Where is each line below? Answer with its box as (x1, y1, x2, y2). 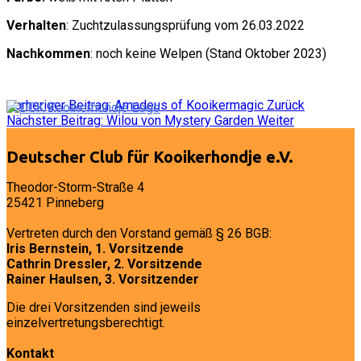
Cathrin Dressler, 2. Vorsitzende (6, 256, 202, 272)
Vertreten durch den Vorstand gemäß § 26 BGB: (6, 226, 272, 241)
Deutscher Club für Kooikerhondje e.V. (6, 147, 293, 166)
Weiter (257, 113, 294, 128)
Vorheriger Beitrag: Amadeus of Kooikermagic (6, 98, 267, 113)
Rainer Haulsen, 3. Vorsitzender (6, 272, 199, 287)
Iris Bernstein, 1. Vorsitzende (6, 241, 184, 256)
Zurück (267, 98, 305, 113)
